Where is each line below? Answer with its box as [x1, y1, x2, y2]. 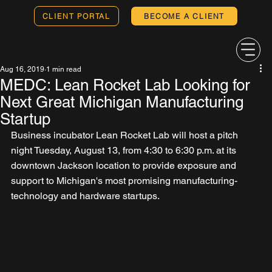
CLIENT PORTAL [42, 11, 110, 21]
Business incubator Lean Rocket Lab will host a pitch [11, 129, 240, 141]
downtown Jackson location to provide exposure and [11, 159, 239, 171]
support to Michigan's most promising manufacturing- [11, 174, 237, 186]
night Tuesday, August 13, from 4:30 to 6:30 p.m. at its [11, 144, 239, 156]
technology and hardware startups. [11, 189, 160, 202]
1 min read [46, 64, 81, 73]
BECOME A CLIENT [144, 11, 225, 21]
